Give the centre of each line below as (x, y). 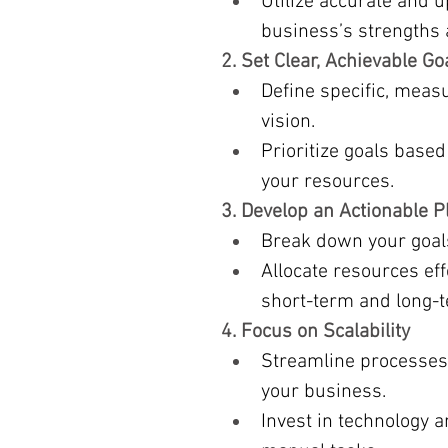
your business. (323, 392)
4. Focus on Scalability (315, 332)
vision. (288, 122)
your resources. (327, 182)
